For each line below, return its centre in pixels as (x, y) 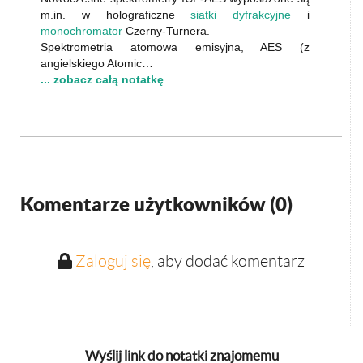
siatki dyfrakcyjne (241, 15)
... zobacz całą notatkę (102, 79)
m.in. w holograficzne (116, 15)
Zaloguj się (113, 261)
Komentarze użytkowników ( (148, 204)
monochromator (81, 31)
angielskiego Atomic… (97, 63)
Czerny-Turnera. (166, 31)
